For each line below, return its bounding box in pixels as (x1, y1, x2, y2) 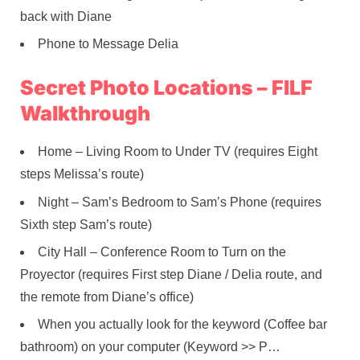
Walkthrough (20, 101, 150, 126)
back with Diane (20, 9, 112, 23)
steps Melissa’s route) (20, 167, 144, 182)
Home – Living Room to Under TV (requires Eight (38, 145, 317, 159)
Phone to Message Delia (38, 37, 178, 51)
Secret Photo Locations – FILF (20, 76, 313, 100)
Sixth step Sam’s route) (20, 217, 152, 231)
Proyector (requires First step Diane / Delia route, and (20, 268, 322, 282)
